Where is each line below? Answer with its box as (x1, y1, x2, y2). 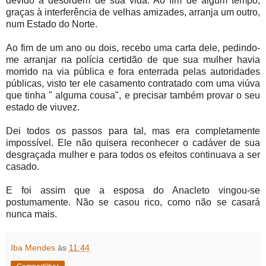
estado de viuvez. (6, 102, 80, 113)
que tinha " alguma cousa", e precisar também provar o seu (6, 90, 260, 101)
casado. (6, 161, 39, 172)
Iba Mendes (11, 243, 55, 253)
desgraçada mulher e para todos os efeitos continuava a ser (6, 150, 260, 160)
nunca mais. (6, 209, 57, 220)
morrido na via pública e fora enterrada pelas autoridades (6, 66, 260, 77)
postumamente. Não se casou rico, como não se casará (6, 197, 260, 208)
